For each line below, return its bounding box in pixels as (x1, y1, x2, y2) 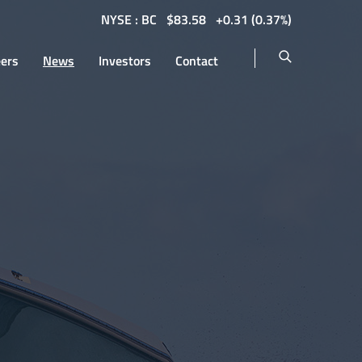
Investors (99, 51, 151, 70)
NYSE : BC (101, 10, 157, 29)
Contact (175, 51, 218, 70)
